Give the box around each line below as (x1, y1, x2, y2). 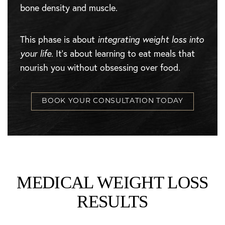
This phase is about (20, 34, 97, 45)
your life (20, 48, 51, 59)
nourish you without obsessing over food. (20, 62, 180, 73)
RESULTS (77, 192, 148, 211)
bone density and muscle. (20, 2, 118, 14)
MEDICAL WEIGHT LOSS (17, 173, 208, 192)
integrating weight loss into (97, 34, 204, 45)
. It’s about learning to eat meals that (51, 48, 195, 59)
